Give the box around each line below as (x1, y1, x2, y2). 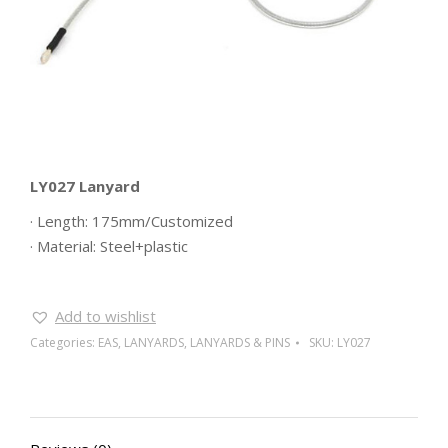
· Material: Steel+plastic (30, 236, 188, 257)
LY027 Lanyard (30, 176, 140, 197)
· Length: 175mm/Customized (30, 211, 233, 232)
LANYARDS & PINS (190, 334, 290, 352)
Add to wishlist (55, 306, 156, 327)
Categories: (30, 334, 98, 352)
